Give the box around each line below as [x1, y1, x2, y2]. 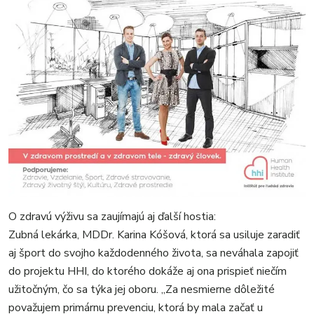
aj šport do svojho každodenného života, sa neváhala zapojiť [8, 245, 299, 261]
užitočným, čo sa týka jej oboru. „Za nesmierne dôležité [8, 281, 275, 297]
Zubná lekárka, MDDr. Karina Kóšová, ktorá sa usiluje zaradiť [8, 226, 300, 243]
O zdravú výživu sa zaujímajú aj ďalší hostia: [8, 208, 216, 224]
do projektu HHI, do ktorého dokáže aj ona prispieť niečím [8, 263, 287, 279]
